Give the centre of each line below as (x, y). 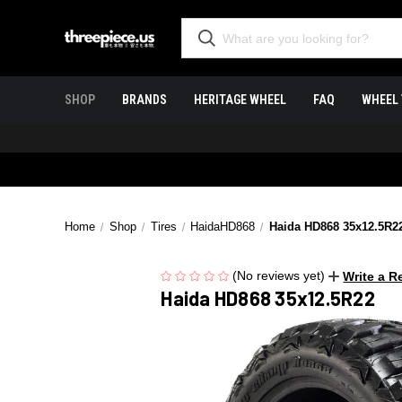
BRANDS (144, 100)
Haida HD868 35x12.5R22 (268, 297)
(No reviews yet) (279, 275)
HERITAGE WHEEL (240, 100)
